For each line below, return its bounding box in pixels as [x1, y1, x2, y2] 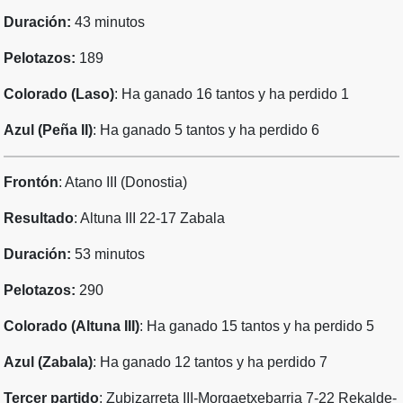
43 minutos [71, 14, 145, 31]
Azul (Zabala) [4, 354, 93, 371]
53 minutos [71, 246, 145, 263]
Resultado [4, 210, 74, 227]
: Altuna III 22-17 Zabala [74, 210, 225, 227]
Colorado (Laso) [4, 86, 114, 103]
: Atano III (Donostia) [58, 175, 187, 191]
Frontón [4, 175, 58, 191]
